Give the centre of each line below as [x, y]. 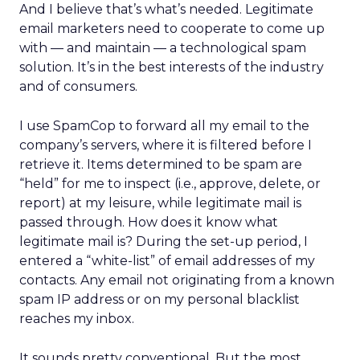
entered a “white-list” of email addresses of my [167, 261]
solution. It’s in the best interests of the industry [172, 67]
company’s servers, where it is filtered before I [166, 145]
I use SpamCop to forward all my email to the [164, 126]
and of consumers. [78, 86]
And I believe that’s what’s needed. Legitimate [166, 9]
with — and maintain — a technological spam [163, 48]
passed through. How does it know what [149, 222]
